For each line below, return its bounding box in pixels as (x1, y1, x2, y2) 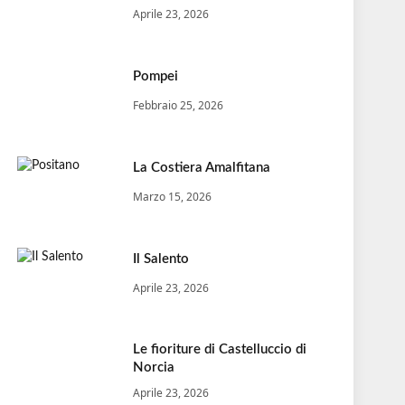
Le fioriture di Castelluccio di (133, 342, 306, 356)
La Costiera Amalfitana (133, 160, 270, 174)
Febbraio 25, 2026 (133, 97, 223, 113)
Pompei (133, 69, 178, 83)
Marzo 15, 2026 (133, 188, 212, 204)
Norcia (133, 360, 174, 374)
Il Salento (133, 251, 189, 266)
